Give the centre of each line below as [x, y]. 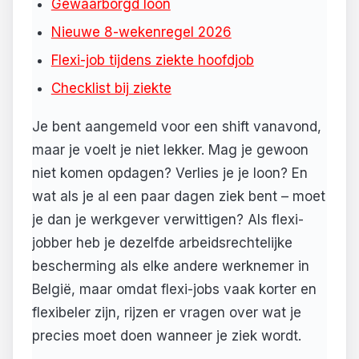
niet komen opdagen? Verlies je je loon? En [170, 173]
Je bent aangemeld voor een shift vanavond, [177, 126]
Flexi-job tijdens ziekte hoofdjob [152, 61]
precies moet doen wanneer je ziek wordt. [167, 335]
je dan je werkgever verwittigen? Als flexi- [168, 219]
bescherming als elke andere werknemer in [171, 266]
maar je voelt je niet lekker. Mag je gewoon [170, 149]
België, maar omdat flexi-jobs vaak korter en [174, 289]
